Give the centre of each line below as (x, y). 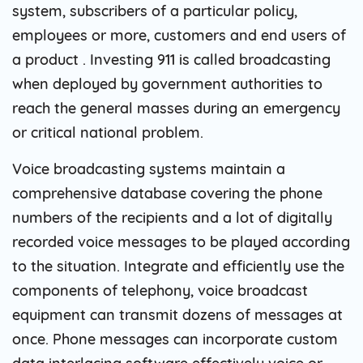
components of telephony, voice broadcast (160, 290)
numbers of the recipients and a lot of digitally (172, 217)
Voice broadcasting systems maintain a (149, 169)
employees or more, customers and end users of (179, 35)
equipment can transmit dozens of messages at (177, 314)
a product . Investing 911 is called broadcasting (171, 59)
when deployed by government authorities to (167, 83)
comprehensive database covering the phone (167, 193)
